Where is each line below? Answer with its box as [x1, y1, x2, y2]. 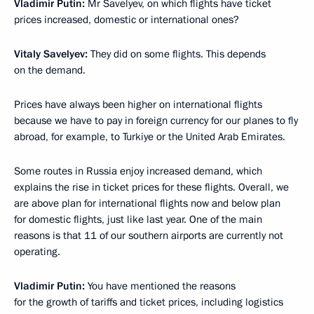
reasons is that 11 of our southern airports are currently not [14, 228, 283, 243]
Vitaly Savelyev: [14, 47, 88, 61]
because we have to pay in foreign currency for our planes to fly [14, 114, 298, 128]
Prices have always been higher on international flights [14, 97, 262, 111]
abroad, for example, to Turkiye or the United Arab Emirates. [14, 130, 285, 144]
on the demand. [14, 63, 86, 77]
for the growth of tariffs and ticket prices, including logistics [14, 295, 283, 309]
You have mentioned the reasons [85, 279, 235, 293]
